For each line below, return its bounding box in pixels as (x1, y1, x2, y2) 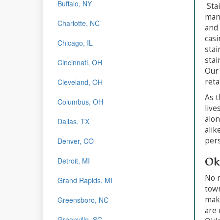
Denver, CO (57, 136, 94, 146)
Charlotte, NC (57, 18, 100, 28)
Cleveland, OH (57, 77, 103, 87)
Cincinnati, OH (57, 57, 102, 67)
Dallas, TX (57, 116, 89, 126)
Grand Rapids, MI (57, 175, 112, 185)
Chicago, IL (57, 37, 93, 48)
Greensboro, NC (57, 194, 109, 205)
